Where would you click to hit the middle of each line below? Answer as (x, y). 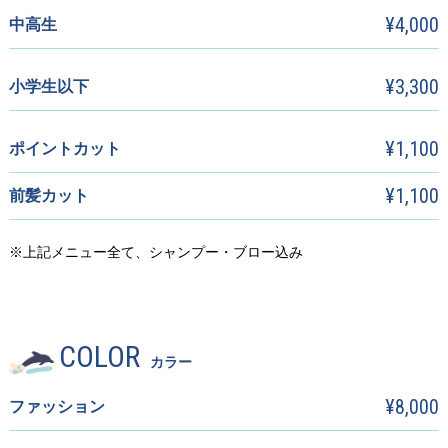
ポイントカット (64, 148)
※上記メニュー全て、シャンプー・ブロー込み (155, 252)
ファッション (56, 406)
